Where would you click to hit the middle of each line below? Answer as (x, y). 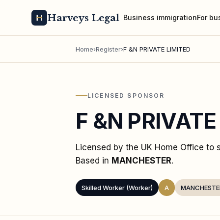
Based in (94, 160)
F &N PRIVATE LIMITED (157, 49)
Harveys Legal (83, 18)
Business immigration (160, 17)
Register (108, 49)
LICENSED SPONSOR (126, 95)
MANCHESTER (141, 160)
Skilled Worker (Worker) (117, 187)
